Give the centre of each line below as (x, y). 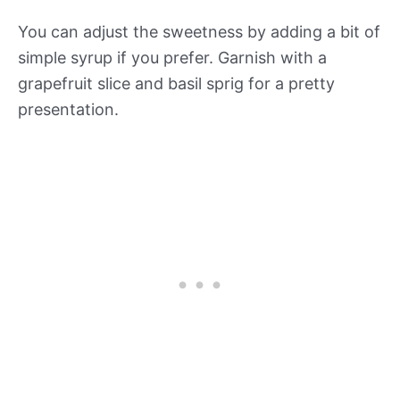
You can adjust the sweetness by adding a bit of (199, 32)
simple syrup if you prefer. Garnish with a (172, 58)
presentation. (68, 110)
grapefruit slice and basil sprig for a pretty (176, 84)
